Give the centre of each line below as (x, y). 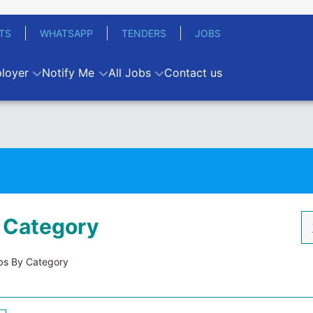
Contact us (193, 73)
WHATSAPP (66, 33)
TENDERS (144, 33)
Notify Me (68, 73)
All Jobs (129, 73)
